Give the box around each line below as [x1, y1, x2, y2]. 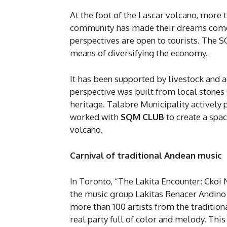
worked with [70, 111, 121, 123]
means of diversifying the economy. [70, 48, 208, 59]
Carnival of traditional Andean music [70, 150, 224, 161]
